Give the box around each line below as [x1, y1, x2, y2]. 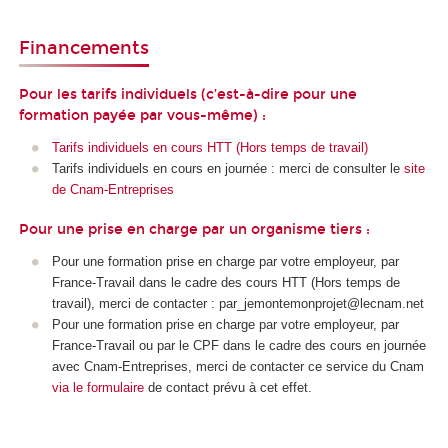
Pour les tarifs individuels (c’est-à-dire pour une [19, 85, 357, 103]
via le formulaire [51, 380, 144, 396]
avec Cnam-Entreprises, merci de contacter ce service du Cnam [51, 359, 424, 375]
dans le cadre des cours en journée [218, 338, 426, 354]
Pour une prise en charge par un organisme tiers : [19, 221, 370, 239]
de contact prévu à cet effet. [143, 380, 312, 396]
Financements [19, 37, 149, 60]
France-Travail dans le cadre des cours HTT [51, 275, 307, 291]
